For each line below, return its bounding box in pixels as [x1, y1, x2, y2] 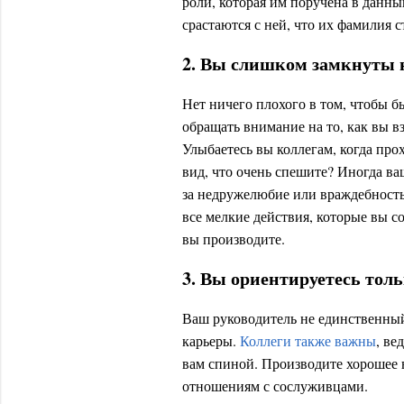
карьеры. [182, 331, 240, 350]
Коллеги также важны [240, 331, 376, 350]
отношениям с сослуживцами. [182, 376, 368, 395]
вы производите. [182, 229, 285, 248]
